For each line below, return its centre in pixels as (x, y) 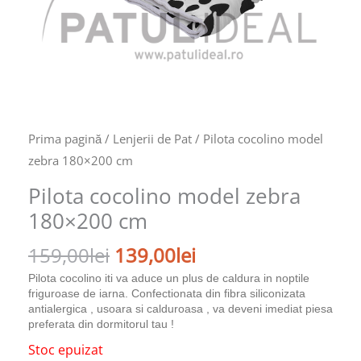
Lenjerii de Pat (152, 139)
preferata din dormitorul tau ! (101, 324)
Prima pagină (65, 139)
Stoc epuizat (66, 349)
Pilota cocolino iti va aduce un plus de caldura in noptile (169, 278)
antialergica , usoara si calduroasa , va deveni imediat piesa (180, 308)
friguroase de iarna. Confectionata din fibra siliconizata (167, 293)
